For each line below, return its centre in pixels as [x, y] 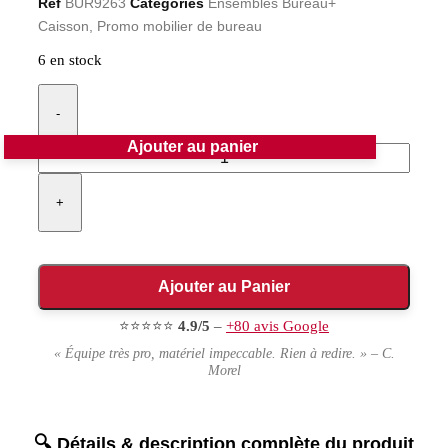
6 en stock [70, 60]
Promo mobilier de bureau [179, 25]
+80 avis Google [277, 326]
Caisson [63, 25]
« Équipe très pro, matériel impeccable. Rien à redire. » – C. [224, 354]
